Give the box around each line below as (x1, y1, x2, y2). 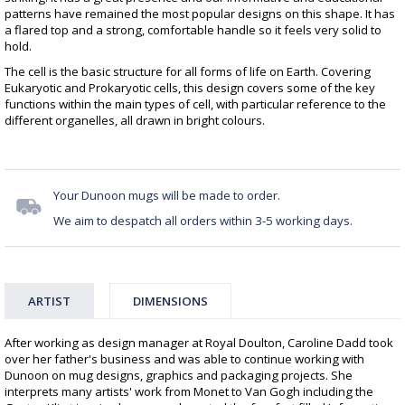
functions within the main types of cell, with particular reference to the (5, 96, 386, 113)
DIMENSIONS (133, 293, 208, 310)
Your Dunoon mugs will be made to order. (53, 187, 283, 204)
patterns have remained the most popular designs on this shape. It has (5, 5, 395, 23)
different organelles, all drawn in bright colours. (5, 112, 265, 129)
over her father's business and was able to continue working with (5, 351, 364, 368)
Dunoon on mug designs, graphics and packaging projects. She (5, 367, 353, 384)
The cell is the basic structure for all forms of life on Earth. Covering (5, 63, 371, 80)
